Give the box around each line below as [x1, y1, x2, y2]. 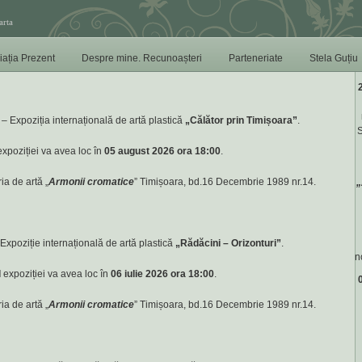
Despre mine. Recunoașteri [82, 53, 202, 64]
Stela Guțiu [309, 53, 358, 64]
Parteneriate [229, 53, 283, 64]
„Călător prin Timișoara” [184, 115, 297, 126]
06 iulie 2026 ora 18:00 [108, 268, 214, 280]
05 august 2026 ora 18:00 [102, 145, 221, 157]
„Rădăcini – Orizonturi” [175, 238, 281, 249]
